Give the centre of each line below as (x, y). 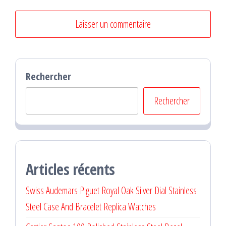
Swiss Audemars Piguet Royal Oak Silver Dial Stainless (111, 190)
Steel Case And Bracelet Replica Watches (91, 207)
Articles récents (70, 169)
